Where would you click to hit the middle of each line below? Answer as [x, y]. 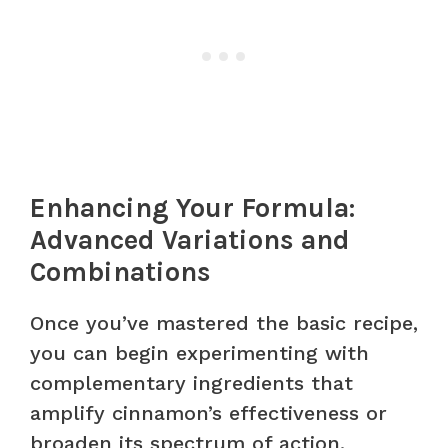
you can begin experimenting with [199, 352]
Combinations [120, 271]
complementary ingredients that [191, 382]
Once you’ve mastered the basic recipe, [224, 322]
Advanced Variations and [190, 239]
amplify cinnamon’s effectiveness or [208, 412]
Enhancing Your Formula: [192, 207]
